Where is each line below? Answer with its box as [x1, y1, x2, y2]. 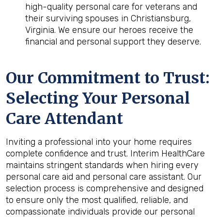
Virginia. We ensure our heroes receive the [25, 25, 193, 35]
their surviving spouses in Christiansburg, [25, 13, 191, 24]
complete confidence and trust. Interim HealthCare [6, 148, 205, 159]
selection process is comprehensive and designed [6, 183, 203, 194]
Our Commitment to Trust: [6, 68, 210, 88]
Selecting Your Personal [6, 89, 190, 108]
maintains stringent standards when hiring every [6, 160, 199, 170]
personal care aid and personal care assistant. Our [6, 171, 201, 182]
